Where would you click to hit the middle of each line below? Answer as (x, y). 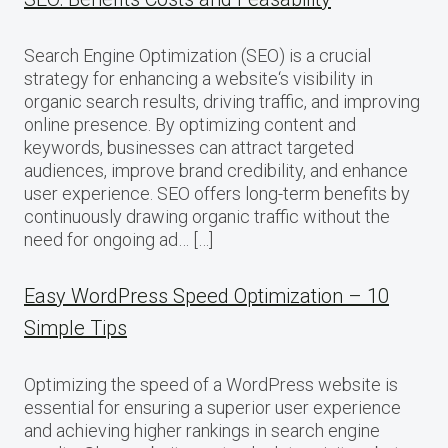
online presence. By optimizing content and (190, 125)
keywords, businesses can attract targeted (189, 148)
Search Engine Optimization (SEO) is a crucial (197, 56)
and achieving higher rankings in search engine (202, 431)
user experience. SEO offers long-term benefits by (217, 194)
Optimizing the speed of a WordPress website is (211, 385)
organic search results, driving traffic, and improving (222, 102)
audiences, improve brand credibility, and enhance (216, 171)
